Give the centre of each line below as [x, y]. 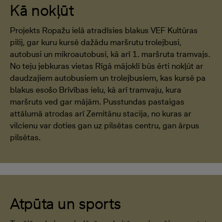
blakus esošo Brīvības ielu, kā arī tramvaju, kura [96, 90]
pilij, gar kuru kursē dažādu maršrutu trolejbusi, [96, 42]
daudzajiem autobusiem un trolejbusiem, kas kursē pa [108, 78]
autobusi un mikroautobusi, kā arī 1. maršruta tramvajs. [110, 54]
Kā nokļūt [42, 10]
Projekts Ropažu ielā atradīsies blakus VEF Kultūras [104, 30]
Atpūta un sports [65, 203]
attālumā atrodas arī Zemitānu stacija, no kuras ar [101, 113]
